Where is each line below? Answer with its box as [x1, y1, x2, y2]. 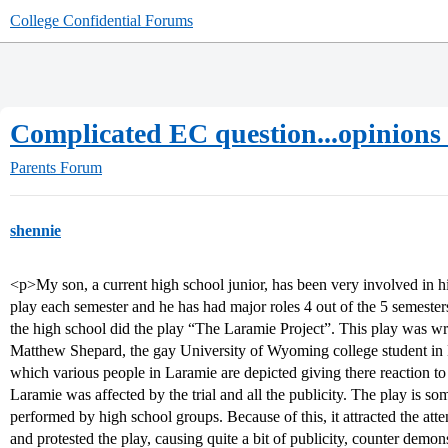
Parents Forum [10, 159, 102, 176]
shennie [10, 222, 61, 239]
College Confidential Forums [10, 12, 193, 29]
